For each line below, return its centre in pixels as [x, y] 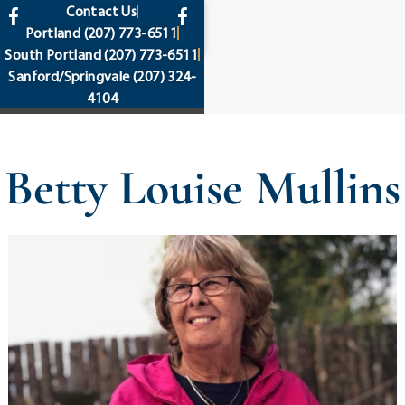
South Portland [53, 54]
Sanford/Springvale [69, 76]
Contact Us [102, 11]
